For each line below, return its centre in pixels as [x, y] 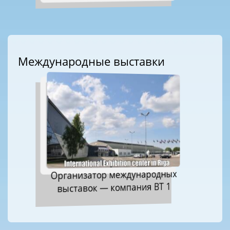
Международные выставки [91, 62]
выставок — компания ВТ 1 [114, 188]
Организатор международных [114, 175]
